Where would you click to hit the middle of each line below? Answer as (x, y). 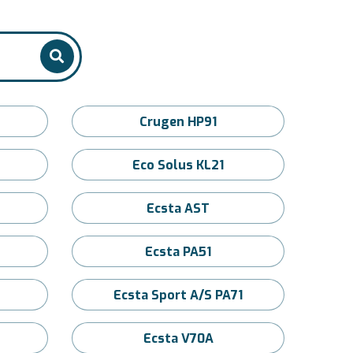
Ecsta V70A (178, 338)
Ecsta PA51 (178, 252)
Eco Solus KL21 (178, 165)
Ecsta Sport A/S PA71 (178, 295)
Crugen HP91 (178, 122)
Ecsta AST (178, 208)
